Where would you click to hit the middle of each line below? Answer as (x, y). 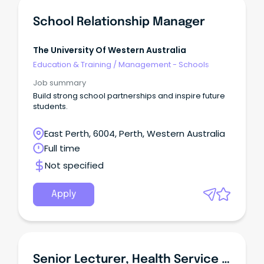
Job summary (60, 83)
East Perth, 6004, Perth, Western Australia (135, 134)
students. (50, 107)
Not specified (74, 166)
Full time (62, 148)
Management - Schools (164, 64)
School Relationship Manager (119, 22)
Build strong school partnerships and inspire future (129, 96)
